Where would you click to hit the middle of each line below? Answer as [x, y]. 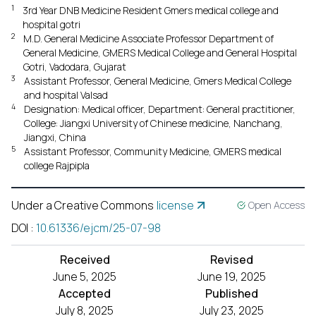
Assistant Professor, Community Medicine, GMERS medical [153, 151]
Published [231, 293]
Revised [231, 260]
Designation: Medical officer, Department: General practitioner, [160, 109]
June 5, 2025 [85, 276]
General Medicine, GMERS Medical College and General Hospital [160, 53]
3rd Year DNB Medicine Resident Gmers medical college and [151, 10]
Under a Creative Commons [83, 205]
